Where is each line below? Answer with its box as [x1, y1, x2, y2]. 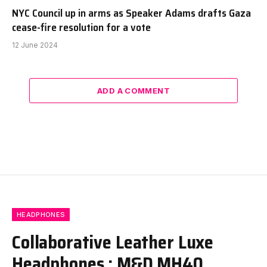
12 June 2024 [12, 40, 58, 49]
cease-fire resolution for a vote [12, 18, 151, 36]
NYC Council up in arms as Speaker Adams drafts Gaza [12, 4, 251, 21]
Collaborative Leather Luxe [12, 227, 214, 256]
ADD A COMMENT [97, 85, 170, 95]
